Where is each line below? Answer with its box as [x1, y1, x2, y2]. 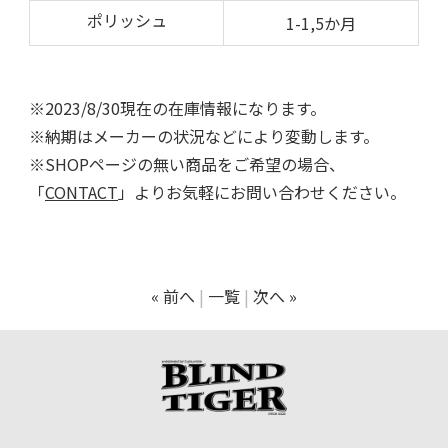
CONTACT [45, 179, 118, 204]
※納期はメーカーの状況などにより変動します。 [29, 123, 379, 148]
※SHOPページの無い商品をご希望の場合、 [29, 151, 345, 176]
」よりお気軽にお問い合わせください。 [118, 179, 406, 204]
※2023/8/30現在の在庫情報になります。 [29, 95, 326, 120]
